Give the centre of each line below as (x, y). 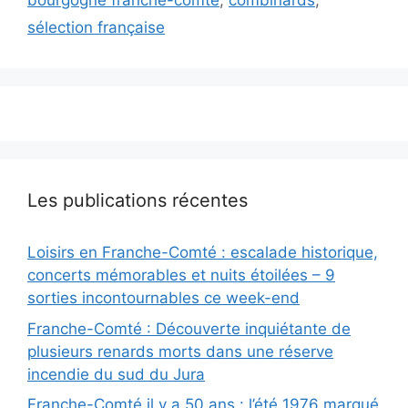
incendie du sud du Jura (116, 374)
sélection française (96, 28)
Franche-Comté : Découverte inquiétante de (189, 328)
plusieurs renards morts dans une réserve (180, 351)
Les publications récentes (138, 201)
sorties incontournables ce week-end (163, 298)
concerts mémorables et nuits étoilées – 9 (181, 275)
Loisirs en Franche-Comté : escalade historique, (203, 253)
